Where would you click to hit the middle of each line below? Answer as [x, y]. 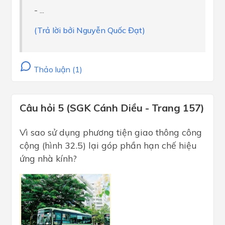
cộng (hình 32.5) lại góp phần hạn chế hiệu [108, 145]
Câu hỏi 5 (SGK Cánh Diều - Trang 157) [112, 108]
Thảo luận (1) [57, 70]
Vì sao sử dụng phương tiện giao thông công [111, 132]
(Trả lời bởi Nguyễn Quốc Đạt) [90, 30]
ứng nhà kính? [48, 158]
